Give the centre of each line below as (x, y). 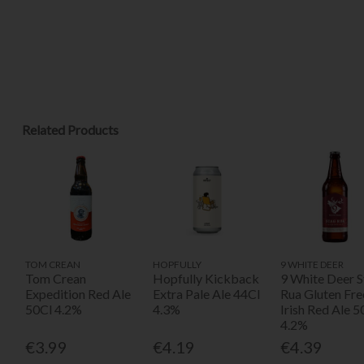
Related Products (70, 130)
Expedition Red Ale (78, 293)
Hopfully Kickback (206, 278)
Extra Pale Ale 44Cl (206, 293)
